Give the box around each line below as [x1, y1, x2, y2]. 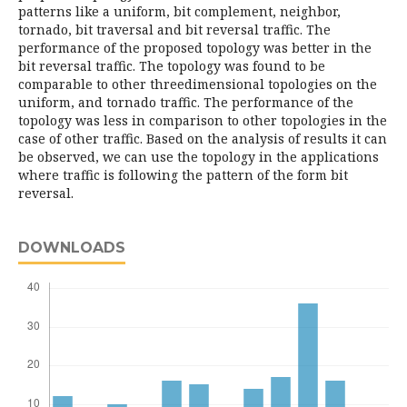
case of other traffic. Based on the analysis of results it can [18, 130, 387, 147]
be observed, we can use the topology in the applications [18, 148, 379, 165]
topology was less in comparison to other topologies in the [18, 112, 387, 129]
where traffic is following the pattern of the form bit [18, 166, 348, 184]
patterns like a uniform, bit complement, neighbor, [18, 3, 341, 20]
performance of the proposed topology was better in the [18, 39, 372, 56]
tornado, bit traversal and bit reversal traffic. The [18, 21, 331, 38]
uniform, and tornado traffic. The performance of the [18, 94, 353, 111]
